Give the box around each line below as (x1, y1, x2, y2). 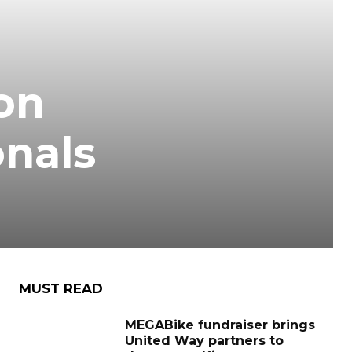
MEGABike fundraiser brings (125, 317, 315, 332)
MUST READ (19, 280, 103, 296)
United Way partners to (125, 333, 284, 348)
